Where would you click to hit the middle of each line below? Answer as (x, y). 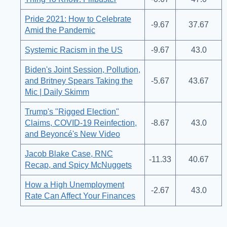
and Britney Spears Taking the (79, 81)
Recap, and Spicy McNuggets (78, 165)
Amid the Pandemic (60, 30)
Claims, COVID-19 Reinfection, (81, 123)
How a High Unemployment (74, 185)
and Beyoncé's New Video (72, 134)
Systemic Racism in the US (74, 50)
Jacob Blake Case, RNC (69, 154)
